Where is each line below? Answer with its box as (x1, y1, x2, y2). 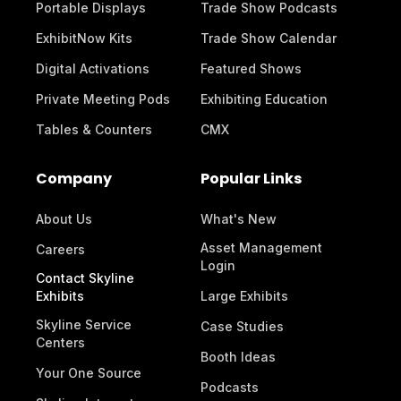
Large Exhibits (200, 288, 288, 303)
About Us (36, 211, 92, 226)
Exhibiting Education (200, 91, 328, 107)
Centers (36, 335, 85, 350)
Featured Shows (200, 61, 302, 76)
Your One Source (36, 365, 141, 380)
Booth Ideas (200, 349, 276, 364)
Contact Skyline (36, 270, 134, 286)
